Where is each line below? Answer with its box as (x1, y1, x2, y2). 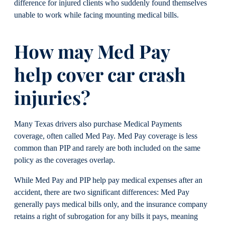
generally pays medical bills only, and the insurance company (14, 200, 207, 209)
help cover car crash (14, 61, 186, 86)
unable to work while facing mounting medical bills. (14, 10, 179, 20)
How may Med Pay (14, 38, 170, 63)
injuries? (14, 84, 90, 109)
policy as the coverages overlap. (14, 156, 115, 165)
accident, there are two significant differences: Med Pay (14, 188, 189, 197)
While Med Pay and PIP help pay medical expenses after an (14, 176, 202, 185)
